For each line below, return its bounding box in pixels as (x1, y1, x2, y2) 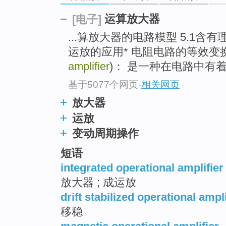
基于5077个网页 (68, 79, 138, 90)
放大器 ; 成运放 (61, 176, 136, 189)
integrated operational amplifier (61, 161, 223, 174)
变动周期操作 (72, 127, 139, 140)
